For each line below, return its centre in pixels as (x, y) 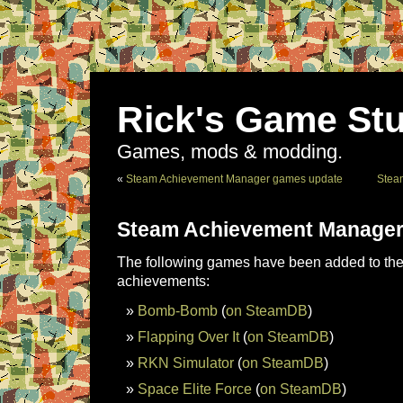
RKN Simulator (186, 363)
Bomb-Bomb (178, 310)
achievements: (163, 281)
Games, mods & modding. (230, 152)
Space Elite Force (195, 389)
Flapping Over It (188, 336)
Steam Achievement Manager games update (234, 179)
